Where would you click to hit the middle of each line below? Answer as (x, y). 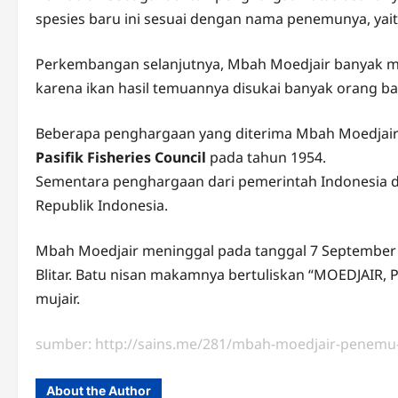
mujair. (58, 298)
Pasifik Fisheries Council (121, 157)
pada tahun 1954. (266, 157)
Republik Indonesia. (102, 205)
